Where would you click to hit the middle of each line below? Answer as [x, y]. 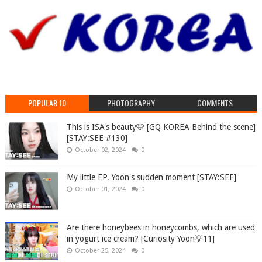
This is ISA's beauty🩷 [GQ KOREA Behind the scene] [161, 127]
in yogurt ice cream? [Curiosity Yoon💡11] [140, 239]
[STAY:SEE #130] [97, 138]
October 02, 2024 [100, 150]
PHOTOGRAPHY [131, 103]
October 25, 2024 [100, 251]
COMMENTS [215, 103]
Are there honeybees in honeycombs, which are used [161, 228]
